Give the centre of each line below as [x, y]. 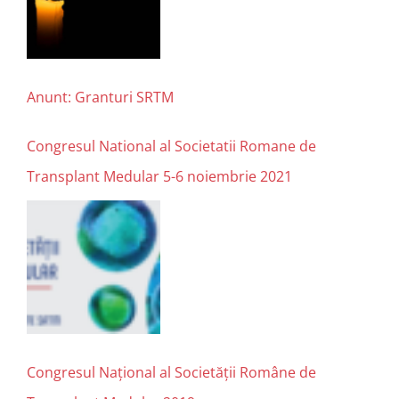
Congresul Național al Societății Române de [171, 373]
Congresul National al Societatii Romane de [171, 147]
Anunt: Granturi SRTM [100, 98]
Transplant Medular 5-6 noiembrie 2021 [159, 177]
